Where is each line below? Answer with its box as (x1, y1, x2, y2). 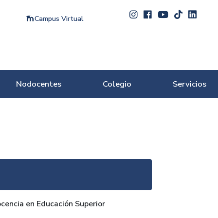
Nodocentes (16, 78, 62, 90)
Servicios (172, 78, 206, 90)
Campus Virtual (34, 14, 84, 23)
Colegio (103, 78, 132, 90)
